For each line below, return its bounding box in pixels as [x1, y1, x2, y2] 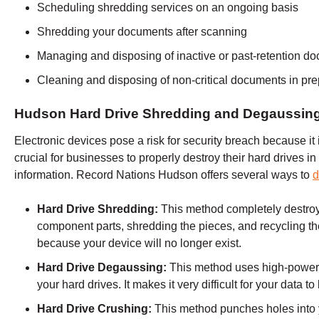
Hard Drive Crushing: [37, 303, 155, 315]
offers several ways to [198, 169, 313, 182]
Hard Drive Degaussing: [37, 261, 169, 274]
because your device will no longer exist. [37, 237, 241, 250]
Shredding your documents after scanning [37, 25, 247, 38]
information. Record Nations [14, 169, 158, 182]
